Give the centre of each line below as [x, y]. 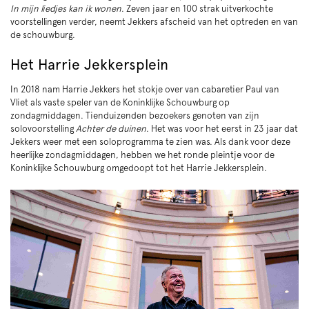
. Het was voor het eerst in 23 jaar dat [222, 128]
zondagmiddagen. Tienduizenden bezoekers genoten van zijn [135, 115]
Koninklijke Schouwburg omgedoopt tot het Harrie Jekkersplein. [139, 168]
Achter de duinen [111, 128]
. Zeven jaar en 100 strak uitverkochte [197, 9]
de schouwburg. [43, 35]
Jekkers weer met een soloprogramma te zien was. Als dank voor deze [150, 141]
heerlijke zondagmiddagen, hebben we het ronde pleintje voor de [142, 154]
